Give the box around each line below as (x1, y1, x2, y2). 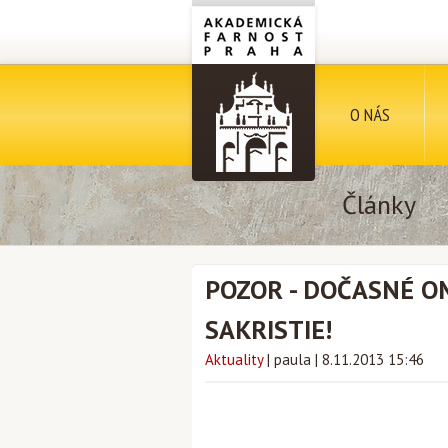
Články (342, 188, 416, 221)
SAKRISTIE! (205, 313, 332, 346)
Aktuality (205, 350, 263, 369)
